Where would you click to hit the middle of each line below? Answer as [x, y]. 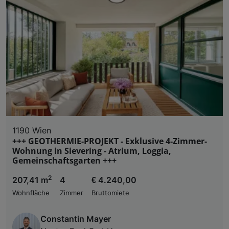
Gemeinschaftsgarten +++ [64, 160]
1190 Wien [32, 130]
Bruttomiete [110, 193]
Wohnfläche [31, 193]
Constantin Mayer [76, 219]
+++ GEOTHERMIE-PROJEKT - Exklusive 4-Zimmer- [110, 141]
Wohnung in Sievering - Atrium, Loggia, [92, 151]
